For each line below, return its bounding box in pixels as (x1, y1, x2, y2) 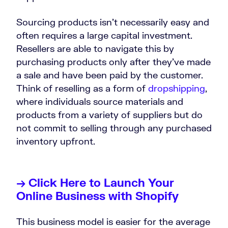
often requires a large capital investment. (16, 30, 192, 41)
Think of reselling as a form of (16, 82, 148, 94)
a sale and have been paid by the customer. (16, 69, 203, 81)
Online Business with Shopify (16, 189, 179, 203)
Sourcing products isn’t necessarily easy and (16, 16, 209, 28)
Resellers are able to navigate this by (16, 43, 174, 54)
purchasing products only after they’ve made (16, 56, 211, 68)
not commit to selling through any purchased (16, 122, 212, 134)
